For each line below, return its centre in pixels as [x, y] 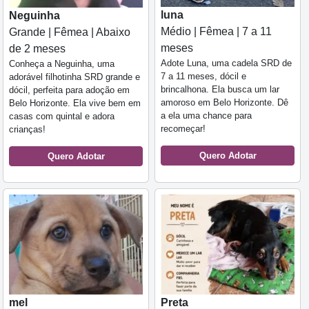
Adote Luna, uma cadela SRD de [226, 63]
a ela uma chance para [206, 115]
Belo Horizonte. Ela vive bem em [75, 103]
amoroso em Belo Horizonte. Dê [225, 102]
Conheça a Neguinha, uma [62, 63]
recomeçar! [183, 128]
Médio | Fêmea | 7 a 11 [216, 31]
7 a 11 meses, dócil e [203, 76]
